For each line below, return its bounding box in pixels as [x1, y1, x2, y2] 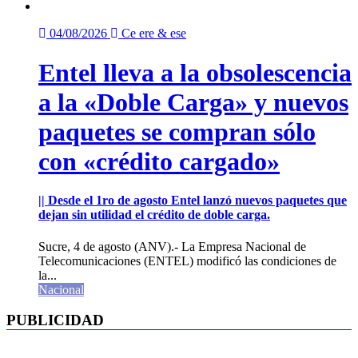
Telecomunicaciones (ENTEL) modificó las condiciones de [38, 253, 336, 268]
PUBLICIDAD [6, 312, 104, 329]
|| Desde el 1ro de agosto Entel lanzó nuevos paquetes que [38, 193, 347, 208]
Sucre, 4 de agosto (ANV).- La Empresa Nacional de [38, 239, 306, 253]
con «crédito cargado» [38, 146, 280, 176]
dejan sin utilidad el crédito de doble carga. [38, 208, 270, 222]
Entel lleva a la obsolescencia [38, 58, 352, 87]
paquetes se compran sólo [38, 117, 316, 146]
